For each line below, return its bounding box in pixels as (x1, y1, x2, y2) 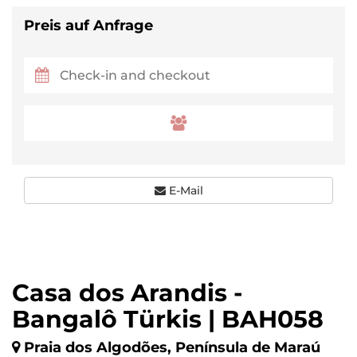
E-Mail (165, 183, 203, 198)
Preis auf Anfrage (24, 17, 153, 34)
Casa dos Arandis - (12, 278, 243, 308)
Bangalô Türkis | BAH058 (12, 304, 324, 334)
